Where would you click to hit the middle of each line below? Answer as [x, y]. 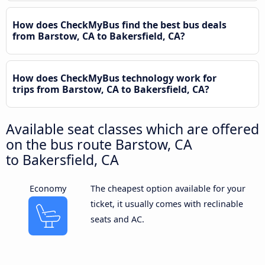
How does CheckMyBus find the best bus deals [119, 25]
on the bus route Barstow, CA [99, 144]
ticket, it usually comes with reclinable [167, 203]
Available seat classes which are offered [132, 129]
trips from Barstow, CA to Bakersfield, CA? [111, 89]
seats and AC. [117, 219]
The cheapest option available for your [168, 188]
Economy [48, 188]
